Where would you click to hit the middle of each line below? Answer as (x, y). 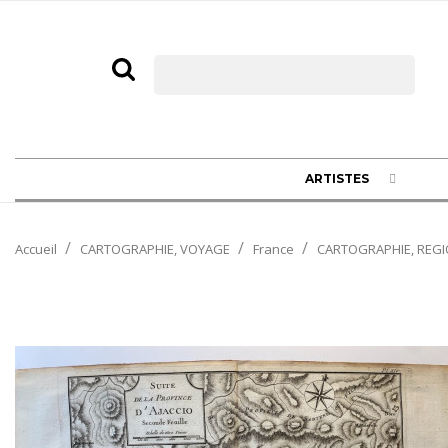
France (273, 248)
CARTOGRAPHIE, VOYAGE (155, 248)
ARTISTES (337, 178)
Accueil (36, 248)
